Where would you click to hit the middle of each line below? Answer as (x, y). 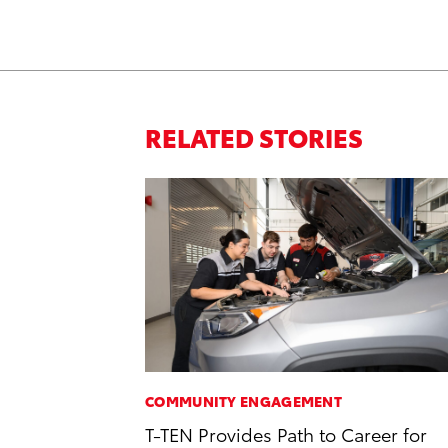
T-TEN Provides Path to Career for (286, 433)
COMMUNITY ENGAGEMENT (243, 400)
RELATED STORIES (254, 137)
